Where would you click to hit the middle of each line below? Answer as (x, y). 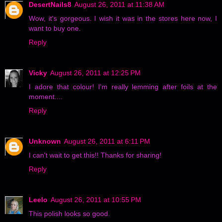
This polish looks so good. (69, 213)
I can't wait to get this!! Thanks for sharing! (95, 155)
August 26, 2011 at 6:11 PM (107, 141)
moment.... (46, 96)
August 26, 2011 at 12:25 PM (95, 73)
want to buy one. (55, 28)
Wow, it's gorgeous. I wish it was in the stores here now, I (123, 18)
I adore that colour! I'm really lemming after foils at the (123, 86)
